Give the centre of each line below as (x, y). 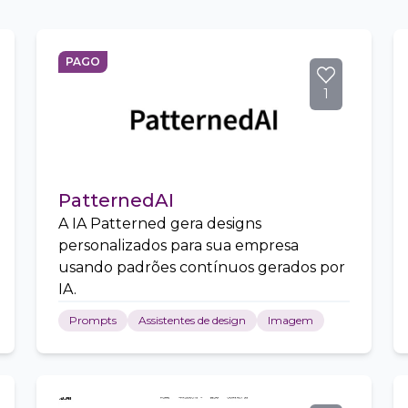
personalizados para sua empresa (178, 245)
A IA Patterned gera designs (160, 224)
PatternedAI (116, 200)
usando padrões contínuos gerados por (202, 267)
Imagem (291, 320)
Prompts (93, 320)
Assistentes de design (192, 320)
